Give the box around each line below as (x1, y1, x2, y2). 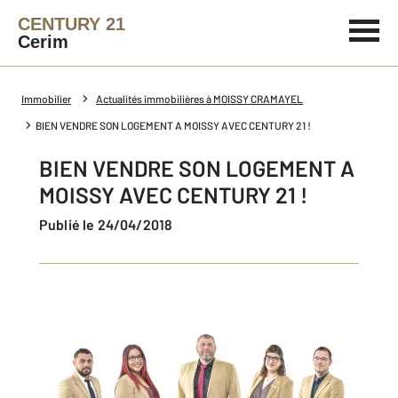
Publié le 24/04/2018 (48, 216, 173, 233)
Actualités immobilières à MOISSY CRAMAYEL (96, 92, 303, 105)
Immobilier (21, 92, 71, 105)
